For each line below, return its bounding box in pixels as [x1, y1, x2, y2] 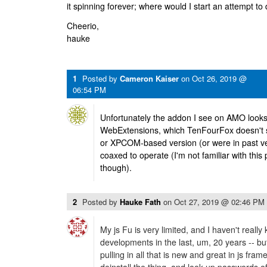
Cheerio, [67, 20, 99, 32]
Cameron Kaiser [120, 73, 179, 84]
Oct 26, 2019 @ [192, 73, 247, 84]
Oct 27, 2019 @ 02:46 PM [174, 196, 265, 207]
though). [100, 162, 132, 173]
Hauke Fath [120, 196, 161, 207]
